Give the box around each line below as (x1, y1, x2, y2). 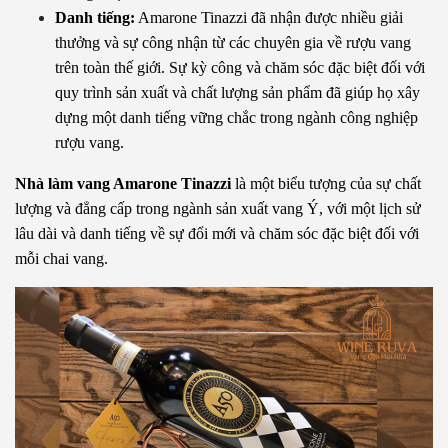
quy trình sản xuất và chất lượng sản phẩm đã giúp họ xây (55, 83, 420, 101)
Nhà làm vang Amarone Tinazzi (15, 174, 231, 192)
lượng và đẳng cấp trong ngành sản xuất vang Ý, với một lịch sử (15, 199, 421, 217)
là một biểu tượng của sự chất (231, 174, 421, 192)
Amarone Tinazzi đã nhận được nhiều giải (135, 8, 403, 26)
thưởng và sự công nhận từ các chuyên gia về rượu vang (55, 33, 411, 51)
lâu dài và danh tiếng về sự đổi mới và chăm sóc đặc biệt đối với (15, 224, 419, 242)
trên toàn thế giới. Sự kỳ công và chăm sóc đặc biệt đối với (55, 58, 425, 76)
